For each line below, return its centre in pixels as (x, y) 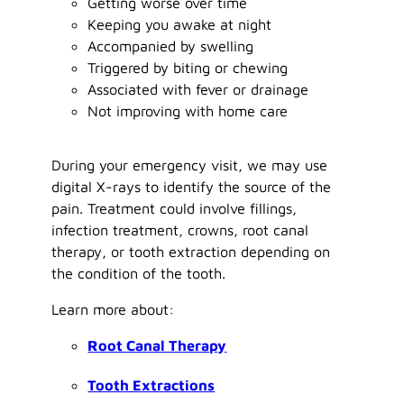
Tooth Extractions (151, 385)
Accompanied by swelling (171, 45)
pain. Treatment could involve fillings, (174, 207)
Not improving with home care (188, 110)
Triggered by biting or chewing (188, 67)
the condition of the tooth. (139, 272)
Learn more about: (113, 309)
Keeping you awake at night (180, 23)
